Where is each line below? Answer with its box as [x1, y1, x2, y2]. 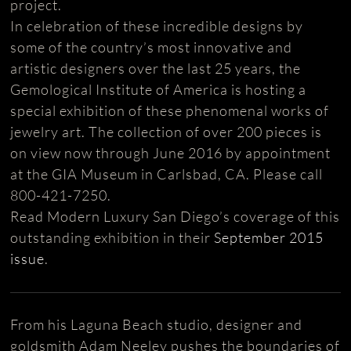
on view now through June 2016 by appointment [10, 143, 331, 161]
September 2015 [214, 228, 324, 246]
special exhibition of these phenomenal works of [10, 101, 330, 119]
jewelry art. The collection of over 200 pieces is [10, 122, 323, 140]
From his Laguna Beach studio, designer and [10, 315, 303, 333]
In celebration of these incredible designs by [10, 16, 304, 34]
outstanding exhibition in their [10, 228, 215, 246]
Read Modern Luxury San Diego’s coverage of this [10, 207, 341, 225]
